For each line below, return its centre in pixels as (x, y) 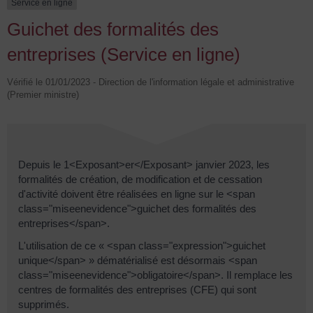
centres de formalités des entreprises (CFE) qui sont (137, 289)
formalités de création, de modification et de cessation (140, 180)
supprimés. (44, 304)
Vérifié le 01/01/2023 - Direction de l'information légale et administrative (151, 82)
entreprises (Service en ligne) (124, 55)
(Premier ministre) (43, 95)
